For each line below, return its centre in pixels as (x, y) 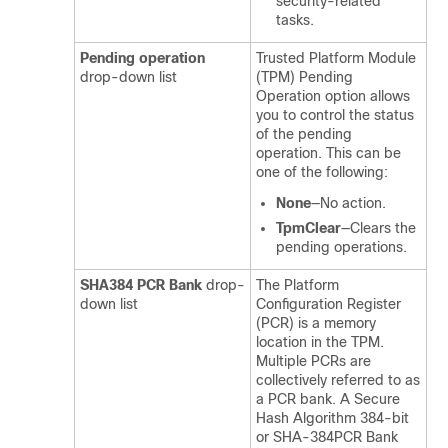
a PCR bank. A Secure (328, 399)
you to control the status (335, 115)
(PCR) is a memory (316, 323)
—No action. (348, 203)
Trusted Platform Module (336, 58)
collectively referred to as (338, 380)
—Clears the (378, 228)
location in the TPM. (320, 342)
